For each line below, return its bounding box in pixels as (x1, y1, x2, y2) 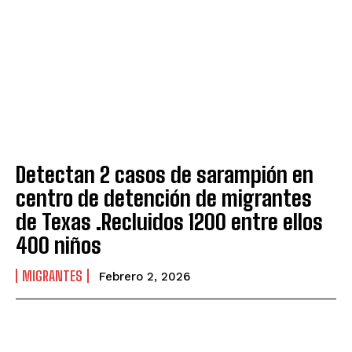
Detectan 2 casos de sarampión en (16, 161, 313, 189)
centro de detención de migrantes (16, 185, 312, 212)
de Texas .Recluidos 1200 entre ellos (16, 208, 323, 236)
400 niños (16, 232, 101, 259)
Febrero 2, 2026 (99, 269, 190, 284)
